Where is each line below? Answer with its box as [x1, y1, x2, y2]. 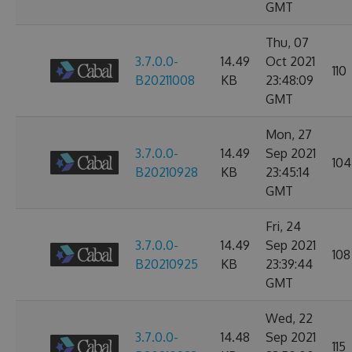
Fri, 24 [266, 218, 301, 234]
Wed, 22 [266, 310, 313, 326]
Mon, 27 [266, 126, 312, 142]
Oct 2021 [266, 53, 315, 69]
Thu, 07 [266, 35, 309, 50]
